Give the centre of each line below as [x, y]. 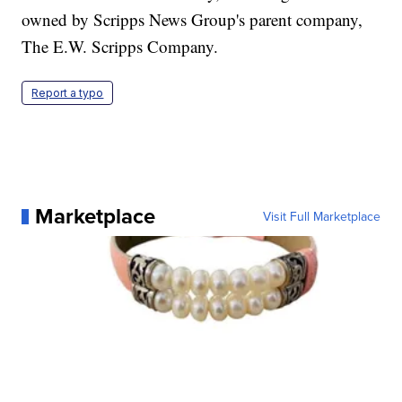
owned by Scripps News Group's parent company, [192, 20]
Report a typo [68, 93]
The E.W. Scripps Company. [120, 47]
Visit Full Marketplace [321, 217]
